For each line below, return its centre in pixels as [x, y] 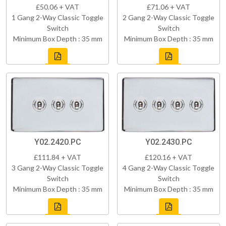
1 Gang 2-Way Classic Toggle [58, 18]
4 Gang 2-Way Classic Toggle [168, 167]
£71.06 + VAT [168, 7]
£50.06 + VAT [58, 7]
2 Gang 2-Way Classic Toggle [168, 18]
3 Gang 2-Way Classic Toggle [58, 167]
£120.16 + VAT [168, 157]
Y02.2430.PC [168, 142]
